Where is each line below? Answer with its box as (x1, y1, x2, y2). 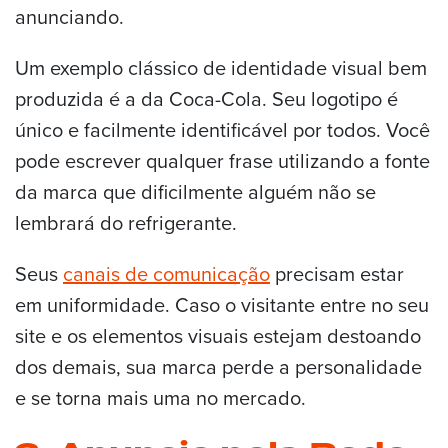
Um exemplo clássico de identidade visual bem (15, 52, 427, 82)
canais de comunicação (63, 258, 270, 288)
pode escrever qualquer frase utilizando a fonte (15, 145, 430, 175)
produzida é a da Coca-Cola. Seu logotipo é (15, 83, 398, 113)
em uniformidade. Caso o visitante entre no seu (15, 289, 429, 319)
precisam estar (270, 258, 404, 288)
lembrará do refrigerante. (15, 207, 237, 237)
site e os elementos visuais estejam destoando (15, 320, 421, 350)
